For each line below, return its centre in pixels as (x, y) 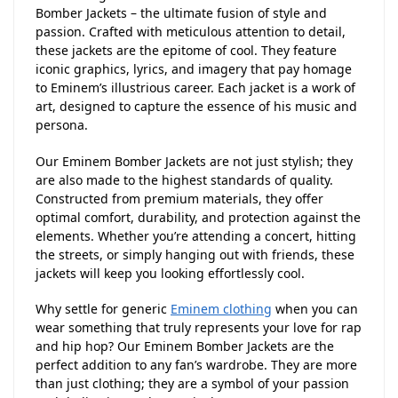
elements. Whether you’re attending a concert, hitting (196, 235)
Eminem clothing (221, 309)
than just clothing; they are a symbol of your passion (192, 384)
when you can (315, 309)
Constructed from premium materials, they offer (179, 198)
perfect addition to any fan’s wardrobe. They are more (196, 365)
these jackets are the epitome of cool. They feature (186, 51)
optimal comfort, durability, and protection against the (198, 217)
